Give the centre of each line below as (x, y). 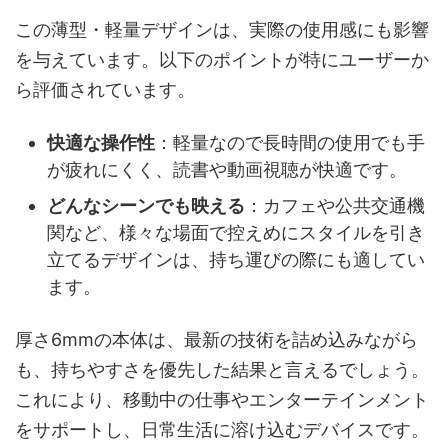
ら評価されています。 (105, 89)
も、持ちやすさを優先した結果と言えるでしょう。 (222, 369)
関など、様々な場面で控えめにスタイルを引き (236, 233)
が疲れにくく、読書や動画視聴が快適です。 (227, 170)
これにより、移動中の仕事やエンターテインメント (222, 399)
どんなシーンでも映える (146, 206)
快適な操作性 (101, 143)
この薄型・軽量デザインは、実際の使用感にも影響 (222, 29)
